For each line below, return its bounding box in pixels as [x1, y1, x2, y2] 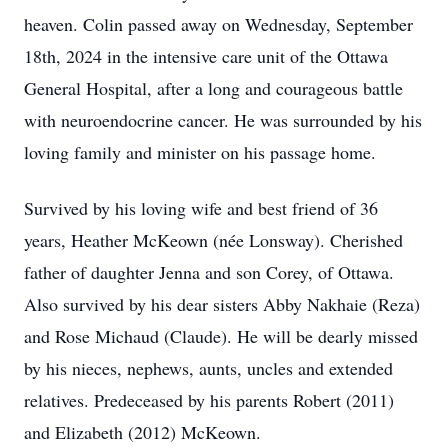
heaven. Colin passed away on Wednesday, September [24, 12, 413, 36]
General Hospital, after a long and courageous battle [24, 76, 403, 100]
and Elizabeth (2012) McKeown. [24, 420, 267, 444]
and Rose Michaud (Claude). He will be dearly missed [24, 324, 418, 348]
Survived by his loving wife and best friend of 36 [24, 196, 378, 220]
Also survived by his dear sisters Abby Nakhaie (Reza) [24, 292, 420, 316]
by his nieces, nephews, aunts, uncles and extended [24, 356, 393, 380]
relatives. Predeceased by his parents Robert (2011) [24, 388, 394, 412]
